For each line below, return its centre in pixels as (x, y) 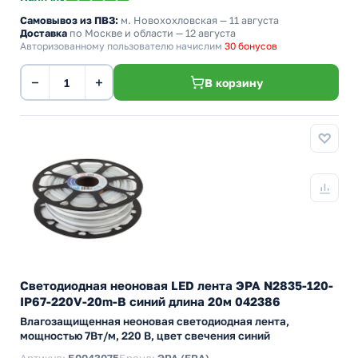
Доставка (44, 33)
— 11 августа (248, 20)
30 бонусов (251, 46)
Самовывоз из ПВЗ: (69, 20)
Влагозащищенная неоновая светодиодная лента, (155, 321)
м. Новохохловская (169, 20)
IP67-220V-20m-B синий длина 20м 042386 (150, 301)
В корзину (233, 82)
